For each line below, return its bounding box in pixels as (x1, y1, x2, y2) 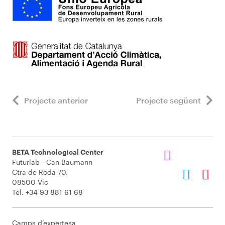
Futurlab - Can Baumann (12, 158, 92, 166)
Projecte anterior (24, 95, 88, 105)
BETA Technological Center (12, 148, 103, 156)
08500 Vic (12, 178, 48, 186)
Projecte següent (136, 95, 201, 105)
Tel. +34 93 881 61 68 (12, 188, 83, 196)
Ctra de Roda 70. (12, 168, 68, 176)
